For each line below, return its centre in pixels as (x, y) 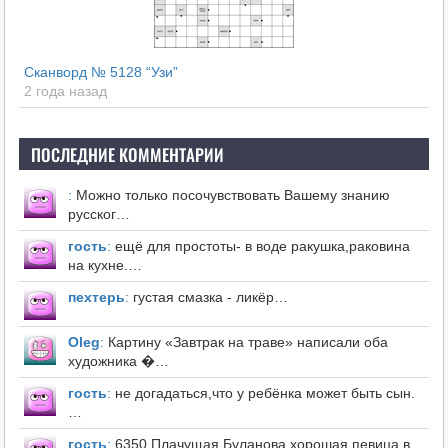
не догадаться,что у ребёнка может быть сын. (262, 392)
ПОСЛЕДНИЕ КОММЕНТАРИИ (127, 154)
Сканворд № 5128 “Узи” (100, 71)
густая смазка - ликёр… (208, 296)
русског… (98, 213)
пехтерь (96, 296)
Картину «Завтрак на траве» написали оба (245, 341)
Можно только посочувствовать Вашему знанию (230, 194)
